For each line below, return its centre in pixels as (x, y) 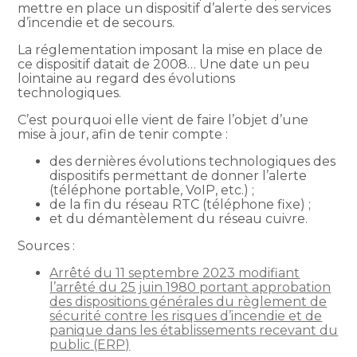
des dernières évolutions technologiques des (193, 161)
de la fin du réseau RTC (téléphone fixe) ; (180, 204)
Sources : (47, 245)
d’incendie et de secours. (96, 22)
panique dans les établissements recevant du (194, 330)
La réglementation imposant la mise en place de (171, 49)
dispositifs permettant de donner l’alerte (178, 175)
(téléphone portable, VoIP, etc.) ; (152, 190)
